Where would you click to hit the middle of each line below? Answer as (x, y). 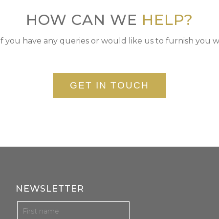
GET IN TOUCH (109, 85)
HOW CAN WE (84, 20)
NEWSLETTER (50, 188)
